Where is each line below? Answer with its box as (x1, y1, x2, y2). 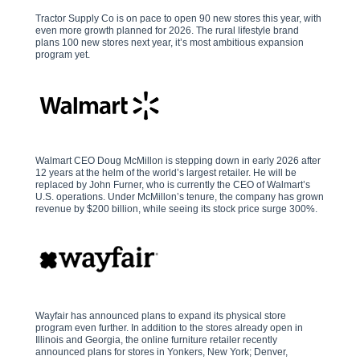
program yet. (35, 49, 90, 60)
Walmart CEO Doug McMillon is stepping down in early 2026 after (35, 155, 321, 166)
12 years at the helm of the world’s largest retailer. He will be (35, 167, 297, 178)
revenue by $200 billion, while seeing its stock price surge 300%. (35, 203, 317, 215)
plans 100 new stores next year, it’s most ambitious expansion (35, 37, 304, 48)
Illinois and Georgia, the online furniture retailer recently (35, 334, 277, 346)
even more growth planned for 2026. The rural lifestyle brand (35, 25, 299, 36)
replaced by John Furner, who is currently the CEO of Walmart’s (35, 179, 310, 190)
